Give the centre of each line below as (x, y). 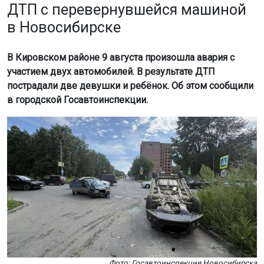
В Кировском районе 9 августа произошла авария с (121, 58)
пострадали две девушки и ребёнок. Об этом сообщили (130, 86)
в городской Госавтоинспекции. (77, 100)
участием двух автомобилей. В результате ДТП (111, 72)
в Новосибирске (64, 28)
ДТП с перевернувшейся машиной (127, 10)
